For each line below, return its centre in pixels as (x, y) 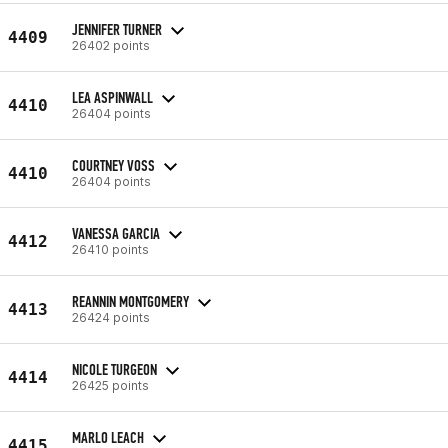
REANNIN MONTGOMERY (130, 301)
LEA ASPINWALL (112, 97)
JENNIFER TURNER (117, 29)
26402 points (111, 45)
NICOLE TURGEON (114, 369)
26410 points (110, 249)
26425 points (110, 385)
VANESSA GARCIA (116, 233)
